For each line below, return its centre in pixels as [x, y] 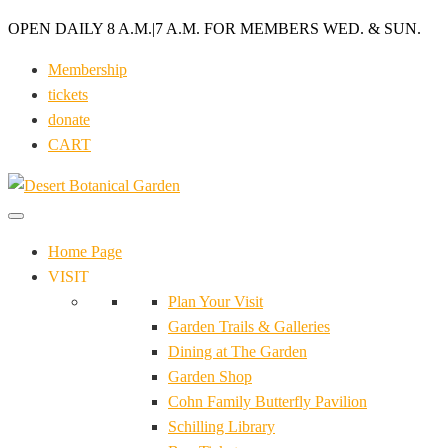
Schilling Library [221, 426]
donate [69, 119]
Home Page [85, 251]
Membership [87, 69]
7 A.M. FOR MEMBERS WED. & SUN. [288, 28]
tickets [68, 94]
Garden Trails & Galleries [249, 326]
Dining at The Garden [237, 351]
